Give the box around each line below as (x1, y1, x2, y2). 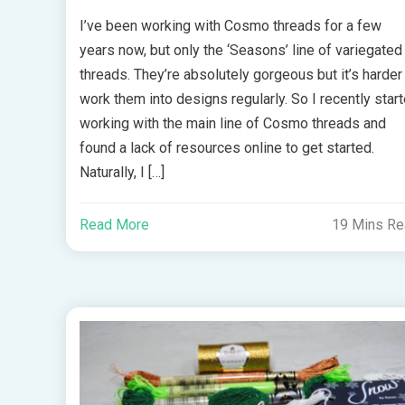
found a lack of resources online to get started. (79, 139, 374, 157)
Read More (79, 216, 149, 234)
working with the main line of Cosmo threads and (79, 115, 386, 133)
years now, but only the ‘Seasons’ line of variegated (79, 42, 402, 60)
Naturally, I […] (79, 164, 165, 182)
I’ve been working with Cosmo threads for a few (79, 17, 381, 35)
